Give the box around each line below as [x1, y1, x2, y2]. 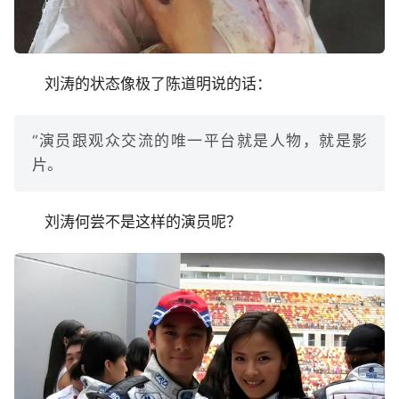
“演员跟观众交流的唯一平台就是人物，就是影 [32, 132, 367, 151]
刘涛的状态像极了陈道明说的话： [45, 75, 272, 94]
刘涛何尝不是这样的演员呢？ [45, 213, 241, 232]
